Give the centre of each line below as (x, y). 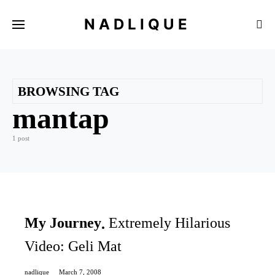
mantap (61, 118)
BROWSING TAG (68, 91)
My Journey (63, 223)
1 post (21, 138)
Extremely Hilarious (169, 223)
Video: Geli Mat (73, 246)
